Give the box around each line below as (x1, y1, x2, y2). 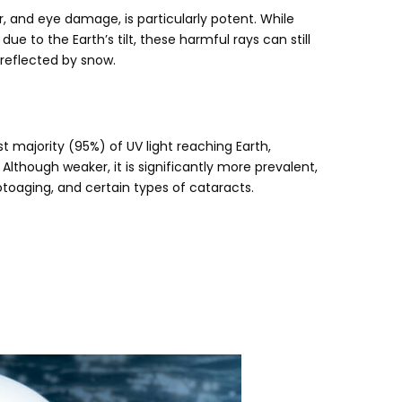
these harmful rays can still (140, 30, 310, 48)
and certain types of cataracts (57, 178, 251, 197)
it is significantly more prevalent (114, 157, 315, 176)
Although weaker (3, 157, 108, 176)
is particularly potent (125, 9, 254, 28)
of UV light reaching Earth (109, 136, 268, 155)
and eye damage (10, 9, 118, 28)
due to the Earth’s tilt (3, 30, 134, 48)
